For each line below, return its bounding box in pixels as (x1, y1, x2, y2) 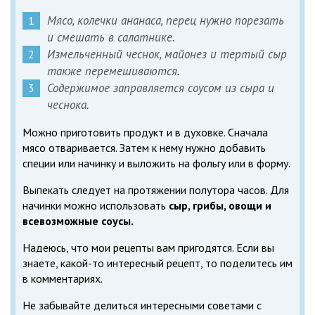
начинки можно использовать (22, 198, 169, 212)
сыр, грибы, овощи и (169, 198, 271, 212)
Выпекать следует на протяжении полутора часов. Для (22, 182, 289, 197)
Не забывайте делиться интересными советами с (22, 297, 262, 312)
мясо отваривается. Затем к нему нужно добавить (22, 140, 266, 155)
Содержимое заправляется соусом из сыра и (47, 79, 274, 96)
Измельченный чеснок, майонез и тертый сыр (47, 46, 287, 62)
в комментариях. (22, 271, 103, 285)
